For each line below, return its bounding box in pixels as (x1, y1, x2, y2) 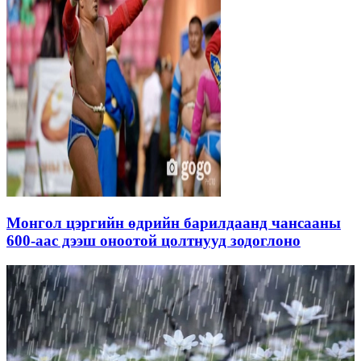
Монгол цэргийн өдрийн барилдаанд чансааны (6, 214, 341, 232)
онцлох (176, 313, 247, 338)
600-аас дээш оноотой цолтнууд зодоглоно (6, 232, 301, 250)
